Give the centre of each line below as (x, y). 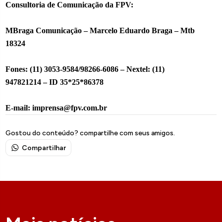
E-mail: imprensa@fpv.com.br (56, 108)
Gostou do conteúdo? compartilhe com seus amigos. (90, 133)
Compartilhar (44, 148)
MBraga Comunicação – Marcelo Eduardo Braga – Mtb (100, 30)
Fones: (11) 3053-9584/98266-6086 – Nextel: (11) (85, 69)
